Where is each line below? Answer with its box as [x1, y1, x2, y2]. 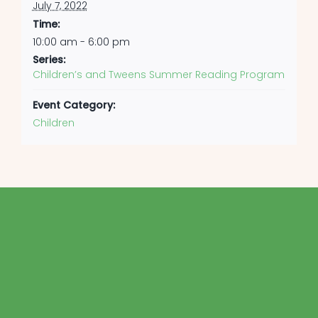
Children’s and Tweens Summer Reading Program [32, 67, 285, 82]
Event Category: [32, 98, 115, 113]
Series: [32, 53, 65, 67]
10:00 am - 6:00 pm [32, 35, 130, 50]
